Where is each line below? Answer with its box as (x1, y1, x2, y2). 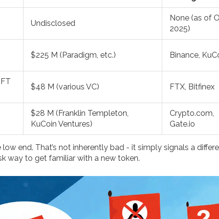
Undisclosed (31, 19, 75, 28)
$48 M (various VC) (31, 82, 99, 92)
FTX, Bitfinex (170, 82, 215, 92)
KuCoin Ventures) (31, 119, 92, 129)
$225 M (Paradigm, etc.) (31, 50, 116, 60)
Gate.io (170, 119, 195, 129)
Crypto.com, (170, 109, 214, 118)
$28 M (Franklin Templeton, (31, 109, 129, 118)
